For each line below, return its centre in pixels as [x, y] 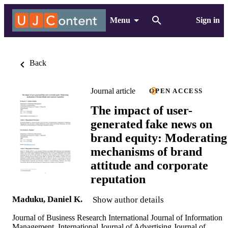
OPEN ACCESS [176, 91]
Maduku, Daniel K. [48, 199]
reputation [118, 179]
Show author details [128, 199]
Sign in [208, 20]
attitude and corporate [149, 165]
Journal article [113, 91]
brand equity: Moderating [159, 138]
